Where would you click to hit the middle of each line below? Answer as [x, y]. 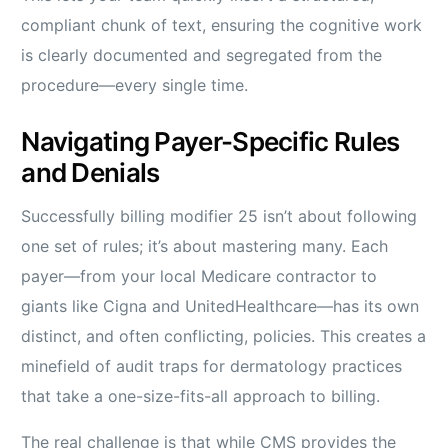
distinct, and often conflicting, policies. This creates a [224, 335]
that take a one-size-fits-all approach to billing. [201, 395]
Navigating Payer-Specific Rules [210, 141]
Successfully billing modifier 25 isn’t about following [219, 215]
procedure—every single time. [135, 84]
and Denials [90, 172]
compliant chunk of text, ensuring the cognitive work [222, 24]
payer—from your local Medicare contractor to [199, 275]
